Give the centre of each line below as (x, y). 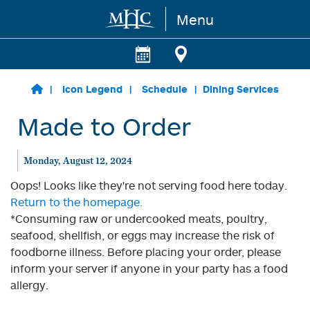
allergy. (29, 285)
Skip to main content (66, 19)
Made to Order (104, 126)
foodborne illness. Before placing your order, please (146, 252)
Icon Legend (92, 89)
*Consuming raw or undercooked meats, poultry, (139, 219)
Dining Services (240, 89)
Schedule (164, 89)
